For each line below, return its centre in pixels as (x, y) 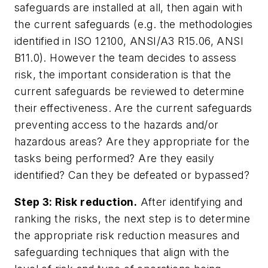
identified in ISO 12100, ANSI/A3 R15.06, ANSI (129, 41)
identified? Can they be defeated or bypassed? (132, 175)
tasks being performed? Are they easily (115, 158)
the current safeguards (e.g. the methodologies (134, 24)
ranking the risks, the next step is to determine (133, 219)
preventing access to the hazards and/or (117, 124)
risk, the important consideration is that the (123, 74)
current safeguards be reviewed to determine (130, 91)
